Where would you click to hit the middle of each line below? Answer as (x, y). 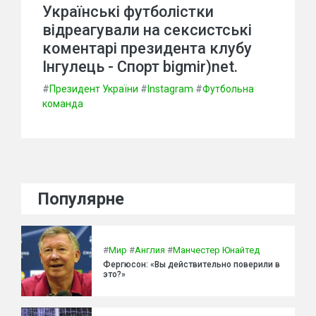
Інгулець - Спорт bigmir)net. (140, 67)
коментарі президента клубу (147, 48)
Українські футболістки (128, 12)
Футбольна (228, 89)
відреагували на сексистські (147, 30)
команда (63, 104)
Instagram (170, 89)
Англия (150, 250)
